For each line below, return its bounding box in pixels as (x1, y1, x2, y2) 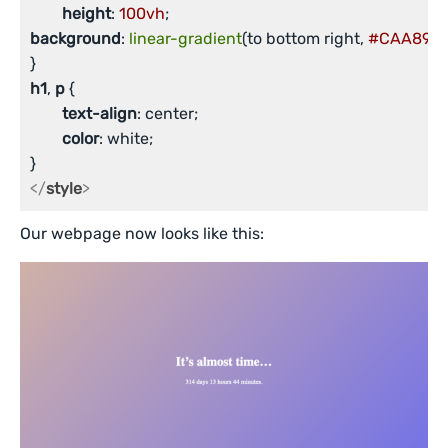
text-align (62, 104, 137, 123)
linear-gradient (129, 29, 242, 48)
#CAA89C (368, 29, 442, 48)
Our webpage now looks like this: (20, 224, 265, 243)
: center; (137, 104, 198, 123)
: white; (99, 129, 153, 148)
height (62, 4, 111, 23)
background (30, 29, 121, 48)
